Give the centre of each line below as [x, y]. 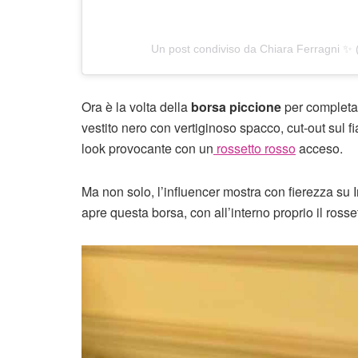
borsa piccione [236, 107]
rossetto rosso [255, 149]
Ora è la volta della [136, 107]
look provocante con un [147, 149]
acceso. [319, 149]
